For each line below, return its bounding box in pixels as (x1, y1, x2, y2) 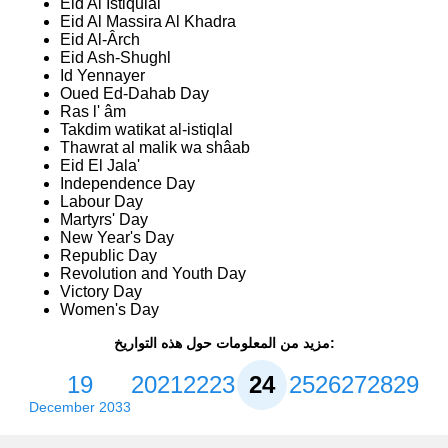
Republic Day (60, 247, 157, 265)
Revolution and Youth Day (60, 265, 246, 283)
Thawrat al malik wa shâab (60, 139, 250, 157)
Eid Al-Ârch (60, 31, 140, 49)
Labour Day (60, 193, 143, 211)
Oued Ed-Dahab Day (60, 85, 209, 103)
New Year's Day (60, 229, 174, 247)
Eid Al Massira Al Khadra (60, 13, 236, 31)
